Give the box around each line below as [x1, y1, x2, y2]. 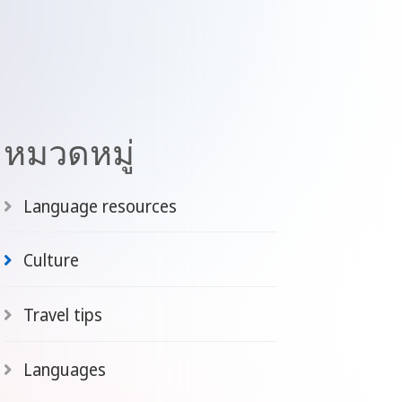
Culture [22, 249, 79, 273]
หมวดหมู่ [4, 127, 135, 175]
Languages [22, 358, 106, 382]
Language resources [22, 194, 177, 218]
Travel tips [22, 303, 102, 328]
